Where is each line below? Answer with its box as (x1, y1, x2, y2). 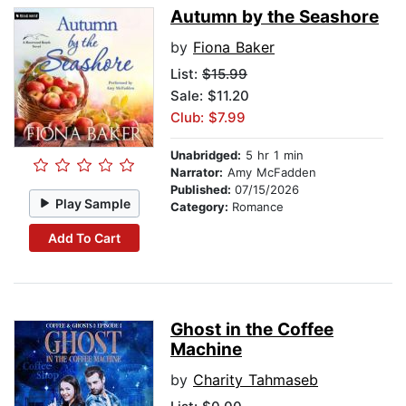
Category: (170, 199, 232, 215)
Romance (232, 199, 284, 215)
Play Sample (55, 195, 131, 211)
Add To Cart (47, 229, 121, 246)
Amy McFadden (223, 165, 316, 180)
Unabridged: (170, 148, 241, 163)
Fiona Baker (193, 38, 275, 57)
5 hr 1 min (241, 148, 304, 163)
